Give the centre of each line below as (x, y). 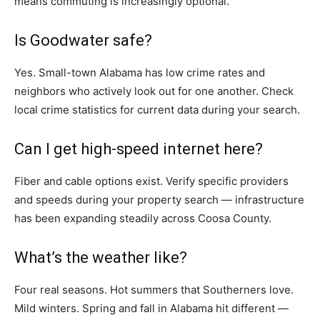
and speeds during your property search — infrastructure (159, 200)
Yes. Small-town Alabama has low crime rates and (140, 73)
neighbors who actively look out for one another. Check (154, 91)
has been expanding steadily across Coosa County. (143, 219)
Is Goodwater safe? (83, 41)
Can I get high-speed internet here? (139, 149)
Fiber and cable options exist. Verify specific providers (151, 181)
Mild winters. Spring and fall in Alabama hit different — (151, 309)
